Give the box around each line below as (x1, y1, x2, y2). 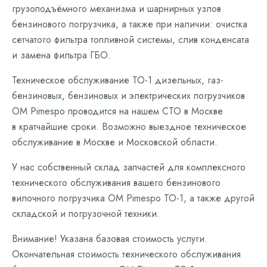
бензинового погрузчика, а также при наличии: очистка (12, 17, 247, 31)
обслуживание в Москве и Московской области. (12, 135, 218, 149)
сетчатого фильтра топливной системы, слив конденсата (12, 33, 249, 46)
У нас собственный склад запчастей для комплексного (12, 160, 246, 174)
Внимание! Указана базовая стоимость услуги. (12, 232, 207, 246)
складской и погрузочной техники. (12, 207, 160, 221)
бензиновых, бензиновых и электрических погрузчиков (12, 89, 245, 103)
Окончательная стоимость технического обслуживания (12, 247, 241, 261)
